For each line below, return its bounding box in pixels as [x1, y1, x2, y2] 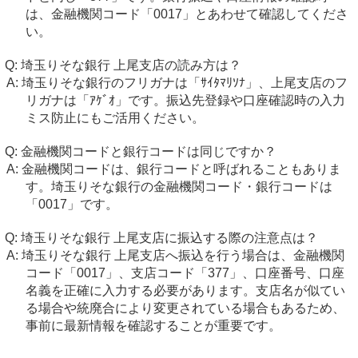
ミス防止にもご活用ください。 [25, 111, 205, 125]
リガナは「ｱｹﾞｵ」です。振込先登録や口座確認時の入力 [25, 93, 345, 107]
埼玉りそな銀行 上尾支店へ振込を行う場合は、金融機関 [21, 249, 344, 262]
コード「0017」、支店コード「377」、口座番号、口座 [25, 266, 344, 280]
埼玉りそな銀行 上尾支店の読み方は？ [21, 58, 241, 72]
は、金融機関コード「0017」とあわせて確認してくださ [25, 7, 348, 21]
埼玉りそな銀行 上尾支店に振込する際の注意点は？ [21, 231, 318, 245]
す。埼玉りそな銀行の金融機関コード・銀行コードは [25, 180, 332, 193]
